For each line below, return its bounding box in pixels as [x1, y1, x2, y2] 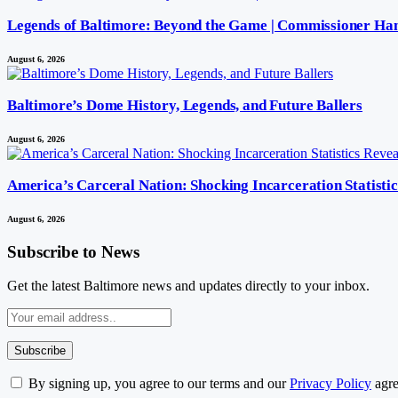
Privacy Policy [290, 376, 371, 392]
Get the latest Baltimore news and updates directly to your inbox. [7, 278, 370, 294]
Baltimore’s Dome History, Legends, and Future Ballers [7, 97, 362, 115]
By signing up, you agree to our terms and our [25, 376, 290, 392]
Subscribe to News [7, 242, 139, 261]
